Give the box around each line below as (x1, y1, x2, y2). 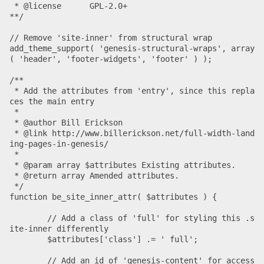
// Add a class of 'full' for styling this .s (9, 213, 47, 223)
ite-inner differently (9, 224, 108, 234)
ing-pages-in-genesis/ (9, 139, 108, 149)
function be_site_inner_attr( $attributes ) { (9, 192, 217, 202)
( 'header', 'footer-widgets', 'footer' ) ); (9, 54, 212, 64)
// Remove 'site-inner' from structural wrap (9, 33, 212, 43)
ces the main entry (9, 97, 94, 107)
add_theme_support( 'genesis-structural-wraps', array (9, 44, 255, 54)
